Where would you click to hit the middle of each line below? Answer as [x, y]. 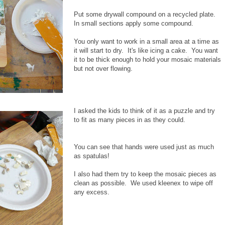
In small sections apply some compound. [135, 23]
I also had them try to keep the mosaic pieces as [145, 174]
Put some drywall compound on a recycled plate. [146, 14]
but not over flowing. [103, 68]
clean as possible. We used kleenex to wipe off [143, 183]
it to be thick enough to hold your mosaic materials [147, 59]
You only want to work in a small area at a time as [146, 41]
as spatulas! [92, 156]
